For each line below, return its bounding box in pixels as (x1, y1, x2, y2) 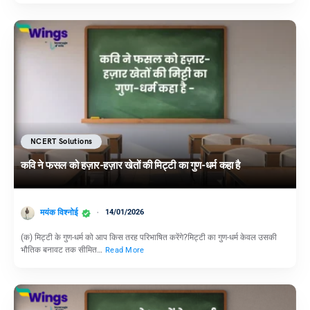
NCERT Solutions (30, 136, 93, 146)
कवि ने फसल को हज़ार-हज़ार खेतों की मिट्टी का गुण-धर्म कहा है (21, 158, 240, 172)
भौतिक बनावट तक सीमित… (21, 245, 104, 255)
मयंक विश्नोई (40, 208, 78, 218)
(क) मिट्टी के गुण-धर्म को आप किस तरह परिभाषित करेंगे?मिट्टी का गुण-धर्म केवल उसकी (21, 232, 277, 243)
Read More (105, 246, 145, 255)
